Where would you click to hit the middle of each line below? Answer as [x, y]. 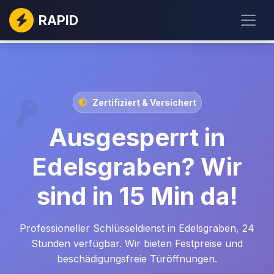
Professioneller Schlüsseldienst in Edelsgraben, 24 [137, 228]
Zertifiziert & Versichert [144, 102]
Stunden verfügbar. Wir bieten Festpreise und [137, 243]
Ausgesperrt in [137, 137]
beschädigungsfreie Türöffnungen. [137, 259]
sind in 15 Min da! [137, 196]
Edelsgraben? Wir [137, 167]
